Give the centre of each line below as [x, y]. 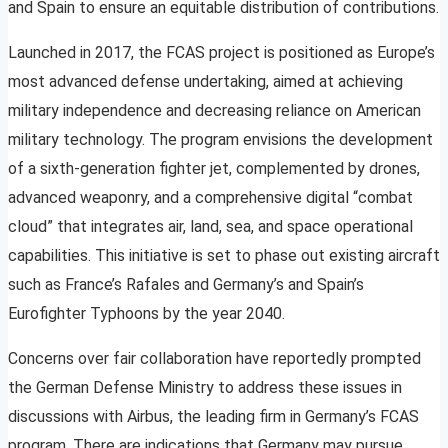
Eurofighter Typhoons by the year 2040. [146, 314]
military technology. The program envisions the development [220, 140]
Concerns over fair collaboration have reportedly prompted [214, 359]
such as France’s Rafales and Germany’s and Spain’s [186, 285]
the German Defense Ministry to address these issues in [205, 388]
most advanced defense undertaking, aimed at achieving [205, 82]
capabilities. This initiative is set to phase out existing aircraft [224, 256]
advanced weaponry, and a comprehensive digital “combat [210, 198]
